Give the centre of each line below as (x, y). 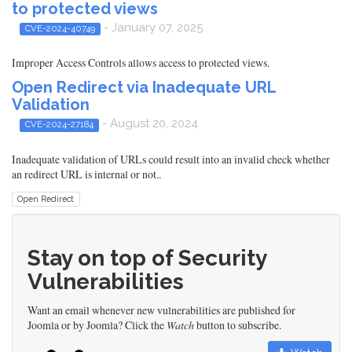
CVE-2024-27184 (59, 125)
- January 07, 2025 (151, 27)
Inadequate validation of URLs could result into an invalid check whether (171, 159)
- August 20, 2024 (148, 124)
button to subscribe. (238, 324)
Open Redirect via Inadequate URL (144, 88)
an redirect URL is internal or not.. (86, 174)
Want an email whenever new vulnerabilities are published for (161, 310)
